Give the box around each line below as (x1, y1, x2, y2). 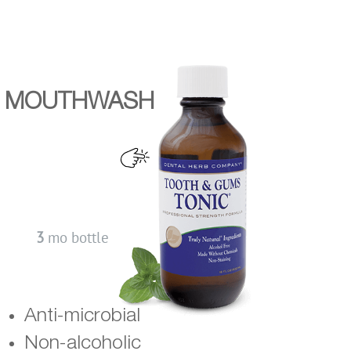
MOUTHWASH (4, 92, 154, 114)
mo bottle (48, 228, 109, 247)
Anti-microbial (24, 307, 140, 325)
